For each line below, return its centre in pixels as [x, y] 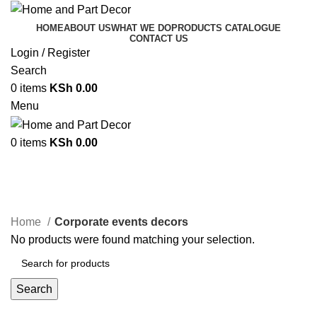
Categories [44, 203]
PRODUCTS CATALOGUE [226, 28]
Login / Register [50, 53]
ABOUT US [87, 28]
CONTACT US [158, 39]
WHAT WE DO [141, 28]
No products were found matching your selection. [133, 239]
